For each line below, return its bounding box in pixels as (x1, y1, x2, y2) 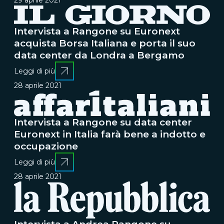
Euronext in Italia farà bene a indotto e (14, 128, 205, 140)
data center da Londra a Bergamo (14, 49, 184, 61)
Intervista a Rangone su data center (14, 116, 192, 128)
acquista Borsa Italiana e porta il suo (14, 37, 195, 49)
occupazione (14, 140, 78, 152)
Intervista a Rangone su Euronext (14, 25, 180, 37)
